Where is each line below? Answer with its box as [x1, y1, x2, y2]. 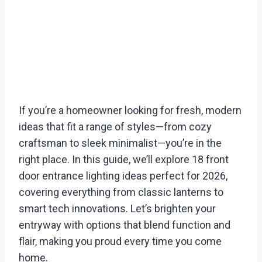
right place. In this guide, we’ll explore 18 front [19, 153, 229, 166]
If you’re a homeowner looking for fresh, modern [19, 104, 242, 117]
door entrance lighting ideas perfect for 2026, [19, 170, 227, 182]
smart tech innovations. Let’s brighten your [19, 202, 216, 215]
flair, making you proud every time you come [19, 235, 222, 248]
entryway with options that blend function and [19, 219, 230, 232]
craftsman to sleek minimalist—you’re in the [19, 137, 222, 150]
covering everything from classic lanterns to [19, 186, 223, 199]
